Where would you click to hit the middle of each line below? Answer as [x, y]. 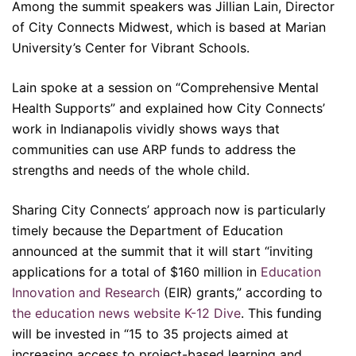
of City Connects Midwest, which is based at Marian [169, 27]
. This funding [281, 313]
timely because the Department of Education [147, 231]
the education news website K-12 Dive [126, 313]
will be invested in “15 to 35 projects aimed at [150, 334]
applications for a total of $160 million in [136, 272]
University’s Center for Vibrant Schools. [131, 48]
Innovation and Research [86, 293]
